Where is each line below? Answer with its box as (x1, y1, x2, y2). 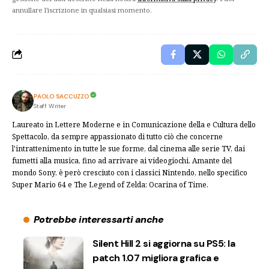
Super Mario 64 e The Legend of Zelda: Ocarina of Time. (12, 179, 208, 190)
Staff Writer (34, 101, 66, 110)
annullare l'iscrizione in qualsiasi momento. (12, 5, 152, 14)
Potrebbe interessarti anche (33, 213, 164, 226)
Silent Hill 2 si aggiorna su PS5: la (92, 237, 235, 250)
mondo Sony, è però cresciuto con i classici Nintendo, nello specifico (12, 167, 247, 178)
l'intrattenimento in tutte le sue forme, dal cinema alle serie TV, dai (12, 143, 245, 154)
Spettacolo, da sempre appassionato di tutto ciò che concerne (12, 131, 223, 142)
